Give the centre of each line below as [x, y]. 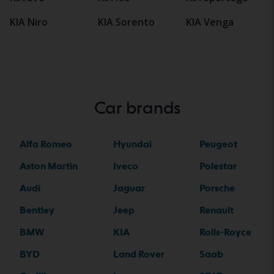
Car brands [137, 108]
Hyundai [132, 144]
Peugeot [218, 144]
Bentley [37, 210]
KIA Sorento [126, 22]
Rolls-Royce [225, 232]
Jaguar [129, 188]
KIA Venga [210, 22]
